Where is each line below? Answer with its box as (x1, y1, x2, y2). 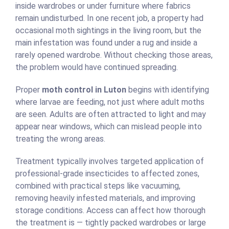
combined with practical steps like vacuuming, (15, 181, 180, 191)
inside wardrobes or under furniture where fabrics (15, 1, 191, 11)
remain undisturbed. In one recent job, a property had (15, 13, 203, 24)
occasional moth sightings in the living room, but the (15, 26, 201, 36)
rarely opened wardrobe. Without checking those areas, (15, 50, 213, 60)
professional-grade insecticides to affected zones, (15, 169, 199, 179)
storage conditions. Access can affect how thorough (15, 205, 205, 216)
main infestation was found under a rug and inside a (15, 38, 197, 48)
